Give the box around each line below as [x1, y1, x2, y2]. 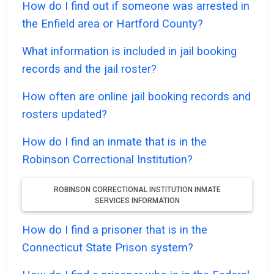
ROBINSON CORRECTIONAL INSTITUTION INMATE [53, 185, 221, 194]
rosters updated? [22, 108, 107, 121]
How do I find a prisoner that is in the [22, 223, 207, 237]
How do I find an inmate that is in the [22, 135, 207, 149]
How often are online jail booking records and [22, 90, 251, 103]
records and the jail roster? [22, 62, 157, 76]
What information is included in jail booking [22, 45, 237, 58]
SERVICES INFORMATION [94, 196, 180, 206]
